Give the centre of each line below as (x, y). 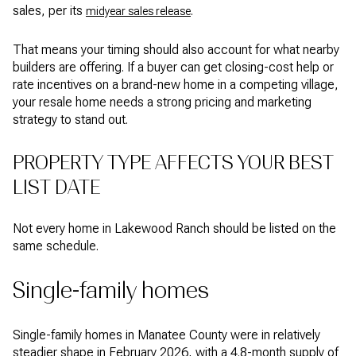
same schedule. (56, 246)
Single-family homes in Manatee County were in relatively (166, 335)
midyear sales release (138, 12)
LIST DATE (56, 187)
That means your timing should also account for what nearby (176, 49)
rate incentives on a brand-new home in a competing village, (176, 84)
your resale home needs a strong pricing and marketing (162, 102)
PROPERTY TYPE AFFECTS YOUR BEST (173, 162)
